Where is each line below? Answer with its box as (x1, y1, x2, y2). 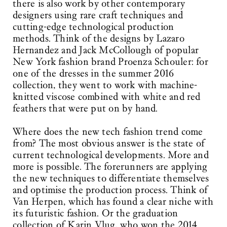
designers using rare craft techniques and (13, 9, 183, 21)
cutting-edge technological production (13, 20, 174, 33)
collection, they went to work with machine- (13, 79, 198, 91)
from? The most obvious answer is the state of (13, 137, 205, 150)
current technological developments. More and (13, 149, 209, 162)
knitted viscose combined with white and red (13, 90, 201, 103)
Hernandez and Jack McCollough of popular (13, 44, 199, 56)
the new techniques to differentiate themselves (13, 172, 209, 185)
